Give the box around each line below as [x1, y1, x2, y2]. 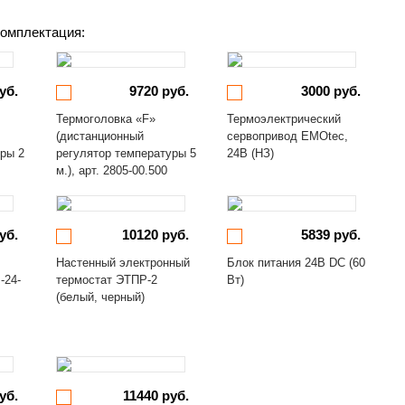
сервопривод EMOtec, [227, 129, 349, 143]
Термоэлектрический [227, 112, 342, 126]
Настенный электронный [55, 256, 190, 269]
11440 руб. [123, 388, 190, 403]
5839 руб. [300, 227, 361, 242]
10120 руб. [122, 227, 190, 242]
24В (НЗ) [227, 146, 275, 160]
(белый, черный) [55, 290, 145, 304]
